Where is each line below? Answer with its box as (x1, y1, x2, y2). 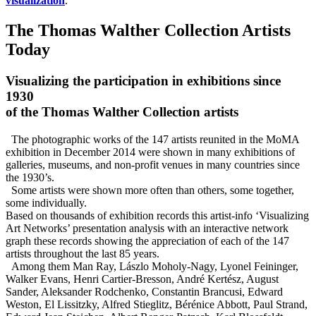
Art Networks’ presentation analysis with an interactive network (6, 221, 288, 234)
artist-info (210, 209, 253, 221)
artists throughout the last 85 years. (6, 247, 159, 260)
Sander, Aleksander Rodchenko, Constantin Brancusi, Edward (6, 285, 283, 298)
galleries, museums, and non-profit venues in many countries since (6, 158, 300, 171)
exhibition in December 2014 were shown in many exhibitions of (6, 145, 295, 158)
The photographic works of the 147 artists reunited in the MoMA (6, 133, 299, 145)
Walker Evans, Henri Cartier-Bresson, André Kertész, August (6, 272, 279, 285)
